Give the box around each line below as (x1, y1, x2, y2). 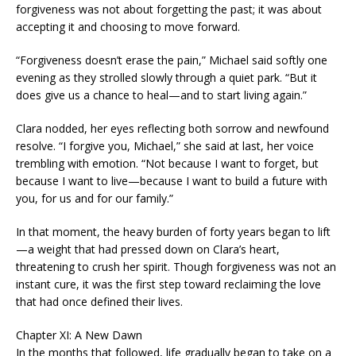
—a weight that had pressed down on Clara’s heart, (16, 242, 280, 257)
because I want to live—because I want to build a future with (16, 173, 327, 188)
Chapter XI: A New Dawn (16, 327, 142, 342)
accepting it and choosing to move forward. (16, 19, 240, 34)
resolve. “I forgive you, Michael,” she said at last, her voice (16, 138, 314, 153)
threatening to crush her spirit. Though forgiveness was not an (16, 259, 336, 274)
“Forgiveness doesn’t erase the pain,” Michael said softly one (16, 52, 327, 68)
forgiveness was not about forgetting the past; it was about (16, 2, 322, 17)
